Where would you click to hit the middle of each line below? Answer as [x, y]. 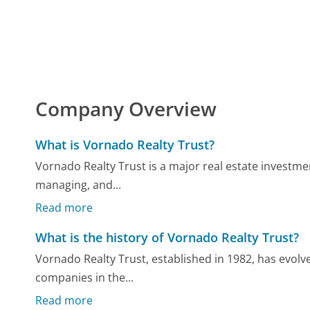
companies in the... [85, 278]
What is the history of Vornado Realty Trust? [167, 237]
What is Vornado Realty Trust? [125, 144]
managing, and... [79, 185]
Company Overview [126, 108]
